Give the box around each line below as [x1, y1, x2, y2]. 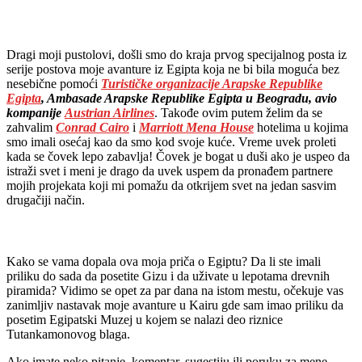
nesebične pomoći [6, 76, 101, 90]
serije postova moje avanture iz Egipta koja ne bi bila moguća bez [6, 61, 339, 76]
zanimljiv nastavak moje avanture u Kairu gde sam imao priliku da [6, 297, 343, 312]
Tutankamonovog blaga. [6, 326, 130, 341]
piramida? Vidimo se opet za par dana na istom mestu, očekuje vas [6, 283, 343, 297]
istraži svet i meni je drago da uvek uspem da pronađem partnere [6, 163, 333, 178]
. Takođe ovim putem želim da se [154, 105, 322, 120]
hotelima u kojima [254, 120, 348, 134]
